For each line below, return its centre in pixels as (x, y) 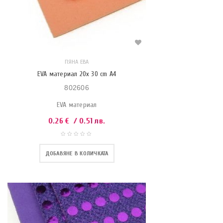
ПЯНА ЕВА (77, 62)
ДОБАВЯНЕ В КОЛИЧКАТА (77, 153)
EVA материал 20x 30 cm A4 (77, 74)
